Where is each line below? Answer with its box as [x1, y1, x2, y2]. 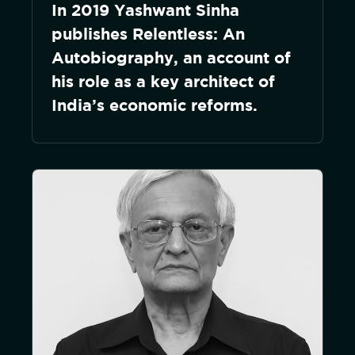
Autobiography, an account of [52, 48, 291, 67]
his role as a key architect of [52, 72, 275, 90]
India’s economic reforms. [52, 96, 258, 114]
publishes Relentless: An [52, 25, 245, 43]
